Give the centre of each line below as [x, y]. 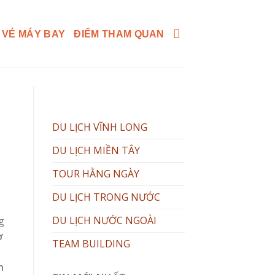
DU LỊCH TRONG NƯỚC [106, 197]
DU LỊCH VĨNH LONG [99, 127]
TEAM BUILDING [91, 244]
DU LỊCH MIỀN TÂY [96, 150]
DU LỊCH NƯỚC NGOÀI [104, 220]
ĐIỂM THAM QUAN [119, 34]
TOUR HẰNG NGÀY [95, 174]
